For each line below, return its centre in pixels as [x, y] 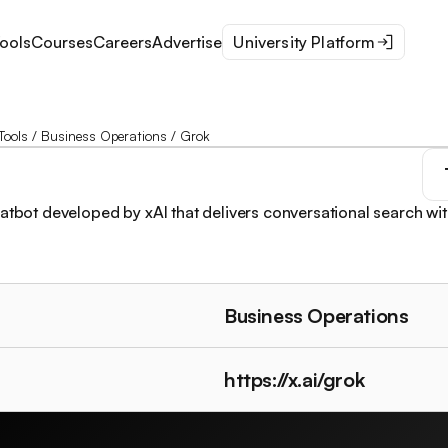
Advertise [186, 42]
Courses [61, 42]
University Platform [304, 42]
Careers [122, 42]
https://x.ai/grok [294, 379]
